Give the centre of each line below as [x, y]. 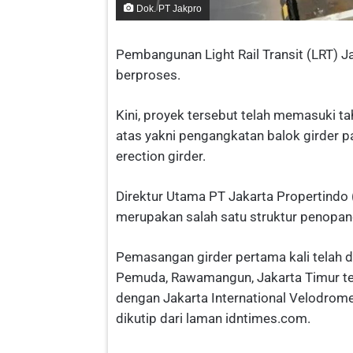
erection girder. [161, 156]
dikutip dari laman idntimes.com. [213, 319]
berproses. [148, 75]
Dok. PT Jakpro [168, 9]
